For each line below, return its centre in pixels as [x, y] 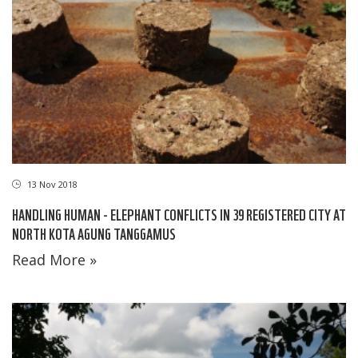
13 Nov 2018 [51, 184]
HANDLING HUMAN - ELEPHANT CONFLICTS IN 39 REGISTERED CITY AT [179, 213]
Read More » [54, 259]
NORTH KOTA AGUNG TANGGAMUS [94, 233]
